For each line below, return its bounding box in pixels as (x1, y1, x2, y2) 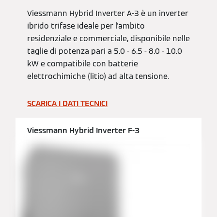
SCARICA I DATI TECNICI (27, 98, 108, 109)
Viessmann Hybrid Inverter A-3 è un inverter (27, 8, 188, 19)
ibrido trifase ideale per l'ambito (27, 21, 145, 31)
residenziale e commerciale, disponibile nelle (27, 33, 190, 44)
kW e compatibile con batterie (27, 59, 138, 69)
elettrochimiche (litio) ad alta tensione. (27, 71, 169, 82)
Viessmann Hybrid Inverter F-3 (27, 125, 139, 136)
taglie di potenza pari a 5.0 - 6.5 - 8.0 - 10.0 (27, 46, 182, 57)
